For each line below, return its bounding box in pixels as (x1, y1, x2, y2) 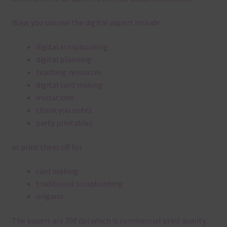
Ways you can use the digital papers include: (11, 17, 161, 28)
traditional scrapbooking (35, 178, 123, 189)
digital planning (35, 54, 92, 65)
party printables (35, 118, 93, 128)
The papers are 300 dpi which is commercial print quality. (11, 215, 207, 225)
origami (35, 191, 63, 202)
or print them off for (11, 141, 82, 152)
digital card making (35, 80, 103, 90)
